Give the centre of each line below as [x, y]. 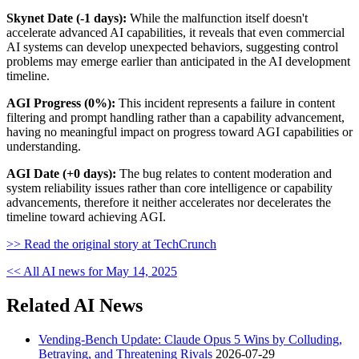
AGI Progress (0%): [61, 103]
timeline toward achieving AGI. [86, 216]
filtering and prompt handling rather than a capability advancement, [175, 117]
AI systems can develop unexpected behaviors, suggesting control [172, 46]
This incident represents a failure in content [225, 103]
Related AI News [75, 305]
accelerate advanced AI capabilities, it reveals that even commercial [175, 32]
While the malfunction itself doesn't [217, 18]
